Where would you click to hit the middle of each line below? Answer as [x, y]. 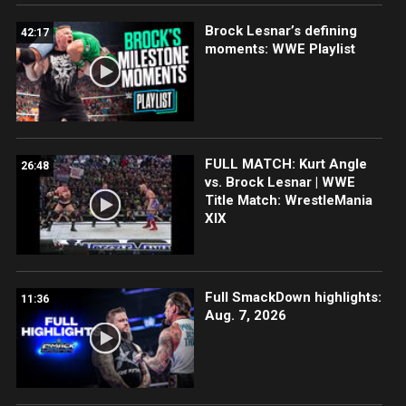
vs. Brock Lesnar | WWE [280, 182]
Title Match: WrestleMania [288, 200]
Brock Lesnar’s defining [280, 30]
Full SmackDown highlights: [293, 298]
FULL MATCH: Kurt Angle [285, 164]
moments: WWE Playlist [280, 48]
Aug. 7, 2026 [245, 316]
